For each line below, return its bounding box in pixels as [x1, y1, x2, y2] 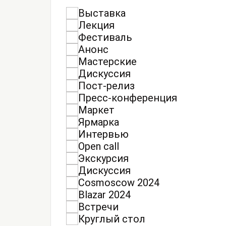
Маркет [78, 103, 115, 116]
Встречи [78, 200, 119, 213]
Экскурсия [78, 152, 129, 164]
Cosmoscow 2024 [78, 176, 159, 189]
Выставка [78, 7, 126, 19]
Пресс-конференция [78, 91, 177, 104]
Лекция [78, 19, 115, 31]
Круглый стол [78, 212, 145, 225]
